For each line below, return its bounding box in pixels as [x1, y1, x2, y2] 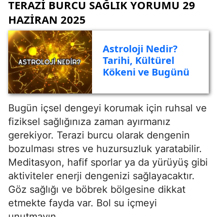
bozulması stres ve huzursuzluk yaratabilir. [8, 142, 202, 155]
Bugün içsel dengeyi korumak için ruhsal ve [8, 102, 207, 114]
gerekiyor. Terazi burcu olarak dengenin [8, 129, 190, 141]
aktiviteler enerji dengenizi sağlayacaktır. [8, 170, 195, 182]
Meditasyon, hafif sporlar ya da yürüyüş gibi [8, 156, 208, 168]
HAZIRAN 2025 [8, 12, 86, 27]
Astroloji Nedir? [102, 42, 178, 56]
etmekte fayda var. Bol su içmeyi [8, 197, 157, 209]
